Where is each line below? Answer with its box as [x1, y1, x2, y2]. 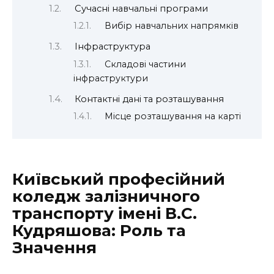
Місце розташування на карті [105, 110, 242, 122]
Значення [12, 237, 97, 257]
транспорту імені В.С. [12, 203, 197, 223]
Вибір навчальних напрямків [105, 20, 239, 32]
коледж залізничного [12, 186, 200, 206]
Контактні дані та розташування [74, 93, 224, 105]
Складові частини [105, 58, 187, 70]
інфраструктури [73, 72, 148, 84]
